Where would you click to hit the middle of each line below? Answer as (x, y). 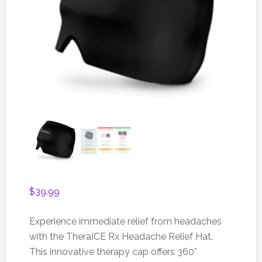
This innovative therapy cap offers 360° (113, 252)
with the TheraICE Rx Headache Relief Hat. (121, 237)
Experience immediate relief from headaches (125, 222)
